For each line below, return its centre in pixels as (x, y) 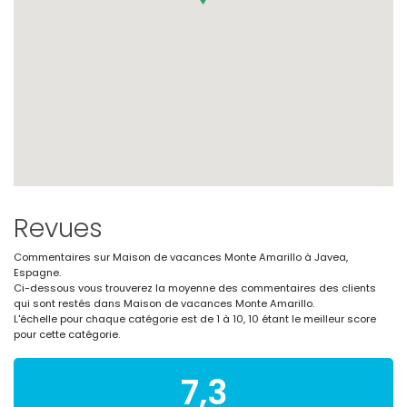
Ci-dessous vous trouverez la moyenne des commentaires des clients (195, 288)
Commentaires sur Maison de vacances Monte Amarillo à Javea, (181, 257)
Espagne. (37, 273)
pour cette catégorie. (67, 334)
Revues (58, 228)
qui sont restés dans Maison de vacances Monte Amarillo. (164, 303)
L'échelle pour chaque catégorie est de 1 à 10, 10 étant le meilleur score (195, 319)
